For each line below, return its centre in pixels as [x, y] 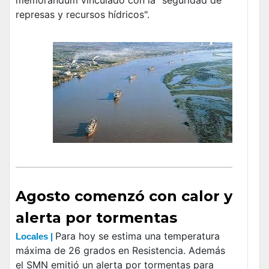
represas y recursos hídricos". [83, 14]
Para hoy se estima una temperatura [138, 236]
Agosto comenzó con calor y [124, 196]
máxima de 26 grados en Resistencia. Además [120, 250]
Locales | [35, 236]
